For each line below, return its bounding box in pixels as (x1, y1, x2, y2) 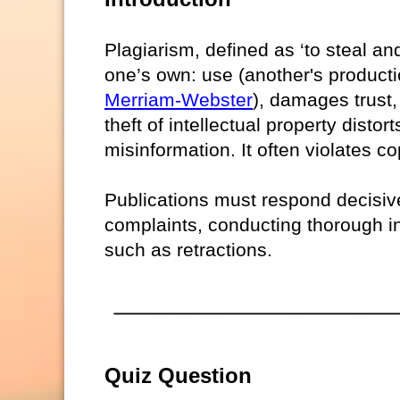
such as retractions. (104, 238, 272, 260)
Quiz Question (104, 363, 252, 388)
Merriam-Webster (104, 88, 253, 110)
